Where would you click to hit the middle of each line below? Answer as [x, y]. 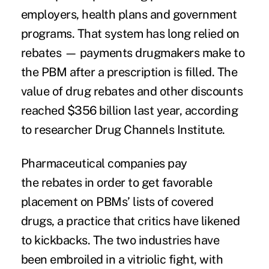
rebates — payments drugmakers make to [133, 53]
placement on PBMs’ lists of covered [117, 202]
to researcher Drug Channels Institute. [123, 130]
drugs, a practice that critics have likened [130, 221]
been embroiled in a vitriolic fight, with [122, 260]
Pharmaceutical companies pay [104, 164]
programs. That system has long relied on [130, 34]
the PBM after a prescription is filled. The [129, 72]
